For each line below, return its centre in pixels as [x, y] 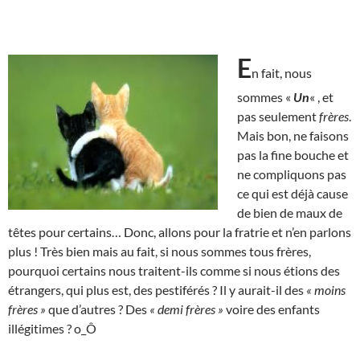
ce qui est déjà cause [292, 193]
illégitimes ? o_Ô [52, 328]
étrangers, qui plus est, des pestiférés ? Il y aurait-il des [157, 289]
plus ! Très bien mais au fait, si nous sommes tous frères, [160, 251]
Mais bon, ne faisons [293, 135]
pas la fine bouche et [293, 154]
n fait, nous [282, 72]
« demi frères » [186, 309]
